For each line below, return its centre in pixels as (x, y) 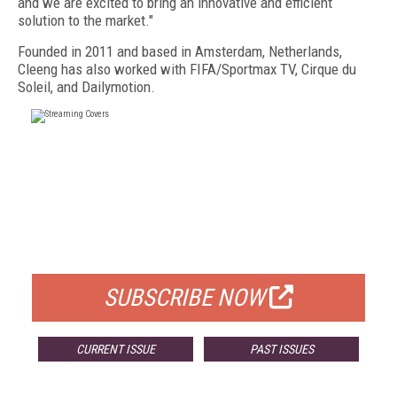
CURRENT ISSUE (115, 349)
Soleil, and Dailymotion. (86, 87)
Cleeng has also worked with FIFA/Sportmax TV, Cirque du (187, 69)
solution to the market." (86, 20)
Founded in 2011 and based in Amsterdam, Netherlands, (180, 51)
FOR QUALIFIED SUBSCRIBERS (198, 252)
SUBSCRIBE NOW (184, 298)
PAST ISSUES (281, 349)
